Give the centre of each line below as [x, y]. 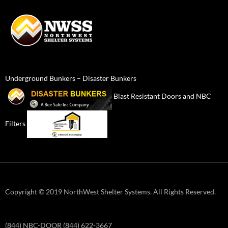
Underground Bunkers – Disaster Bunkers [71, 78]
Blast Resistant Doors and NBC [162, 96]
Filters [15, 123]
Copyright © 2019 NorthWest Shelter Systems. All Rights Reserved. [110, 192]
